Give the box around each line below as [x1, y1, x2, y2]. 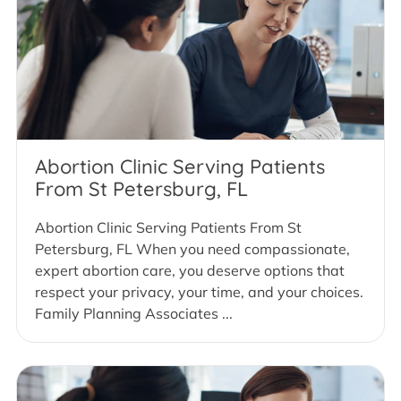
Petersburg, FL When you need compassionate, [35, 240, 350, 259]
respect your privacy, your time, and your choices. [35, 283, 363, 302]
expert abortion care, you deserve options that [35, 261, 345, 280]
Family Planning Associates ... [35, 304, 233, 323]
